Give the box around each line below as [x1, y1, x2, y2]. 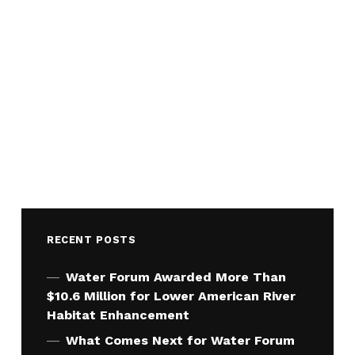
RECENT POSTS [46, 233, 136, 246]
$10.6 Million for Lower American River [46, 288, 296, 303]
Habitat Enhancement [46, 307, 189, 323]
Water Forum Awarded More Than [65, 269, 286, 284]
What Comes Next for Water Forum [65, 332, 295, 348]
